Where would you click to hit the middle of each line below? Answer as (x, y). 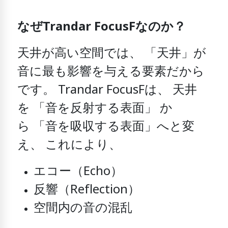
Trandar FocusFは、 (114, 90)
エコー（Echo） (78, 172)
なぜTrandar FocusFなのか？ (102, 27)
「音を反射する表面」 (95, 109)
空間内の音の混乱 (83, 208)
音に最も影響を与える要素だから (111, 72)
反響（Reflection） (87, 190)
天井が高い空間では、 (80, 54)
